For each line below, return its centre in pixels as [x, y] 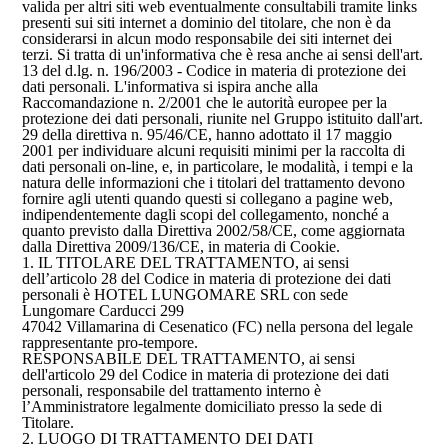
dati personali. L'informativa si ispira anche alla [170, 86]
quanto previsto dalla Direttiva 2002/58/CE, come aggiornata [214, 230]
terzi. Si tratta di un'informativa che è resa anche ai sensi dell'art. [223, 54]
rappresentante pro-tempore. [110, 342]
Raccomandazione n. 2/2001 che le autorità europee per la [205, 102]
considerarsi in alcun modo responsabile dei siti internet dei [207, 38]
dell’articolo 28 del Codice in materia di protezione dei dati [207, 278]
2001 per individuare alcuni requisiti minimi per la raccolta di [214, 150]
